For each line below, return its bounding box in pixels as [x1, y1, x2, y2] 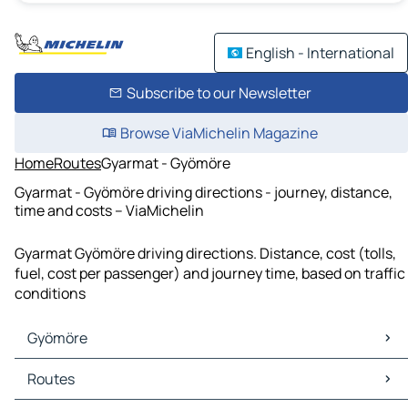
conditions [15, 283, 86, 304]
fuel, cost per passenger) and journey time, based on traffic [15, 263, 405, 284]
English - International [246, 43, 394, 63]
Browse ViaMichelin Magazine [119, 123, 318, 143]
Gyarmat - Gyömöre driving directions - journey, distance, [15, 181, 393, 202]
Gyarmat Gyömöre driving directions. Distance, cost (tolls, [15, 243, 396, 264]
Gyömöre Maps [18, 359, 117, 380]
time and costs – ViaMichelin [15, 199, 204, 220]
